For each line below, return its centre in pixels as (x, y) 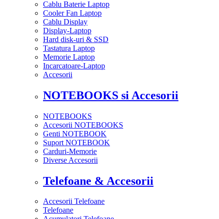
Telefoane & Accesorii (98, 181)
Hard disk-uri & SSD (76, 39)
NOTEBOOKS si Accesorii (111, 95)
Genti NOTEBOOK (75, 133)
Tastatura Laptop (69, 48)
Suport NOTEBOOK (77, 142)
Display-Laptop (67, 30)
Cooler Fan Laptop (72, 13)
